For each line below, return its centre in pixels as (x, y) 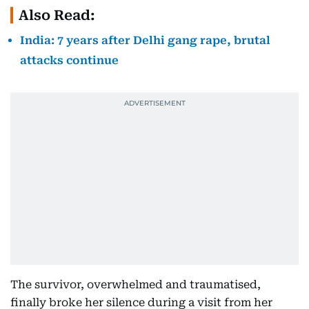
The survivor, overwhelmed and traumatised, (136, 285)
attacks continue (69, 60)
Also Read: (57, 15)
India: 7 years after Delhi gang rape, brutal (145, 40)
